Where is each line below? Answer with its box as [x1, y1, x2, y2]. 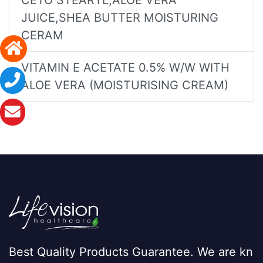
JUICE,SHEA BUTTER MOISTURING [21, 10, 218, 25]
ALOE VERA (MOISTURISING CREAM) [21, 77, 228, 92]
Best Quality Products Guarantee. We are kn [9, 244, 253, 259]
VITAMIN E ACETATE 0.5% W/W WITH [21, 60, 230, 75]
